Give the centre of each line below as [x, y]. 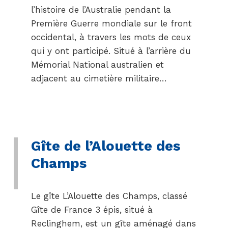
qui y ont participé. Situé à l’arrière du [111, 51]
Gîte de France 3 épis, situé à [92, 210]
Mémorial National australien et [97, 65]
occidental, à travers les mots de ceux [111, 37]
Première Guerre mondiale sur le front [111, 23]
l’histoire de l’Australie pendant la [101, 10]
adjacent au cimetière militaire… [99, 78]
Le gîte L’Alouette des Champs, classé [109, 196]
